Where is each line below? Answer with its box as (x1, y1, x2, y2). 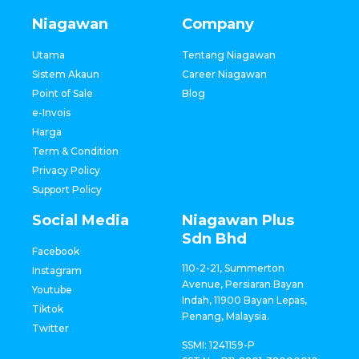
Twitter (32, 322, 69, 335)
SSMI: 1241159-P (181, 339, 255, 352)
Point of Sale (32, 87, 93, 100)
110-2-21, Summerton (181, 262, 284, 275)
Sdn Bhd (181, 230, 247, 248)
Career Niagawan (181, 68, 267, 81)
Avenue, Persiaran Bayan (181, 278, 304, 291)
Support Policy (32, 184, 102, 196)
